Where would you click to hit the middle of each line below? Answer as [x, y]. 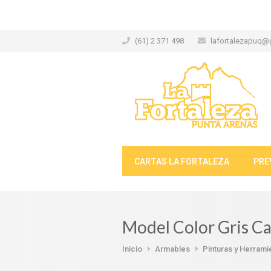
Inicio [132, 249]
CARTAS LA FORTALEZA [182, 162]
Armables [172, 249]
